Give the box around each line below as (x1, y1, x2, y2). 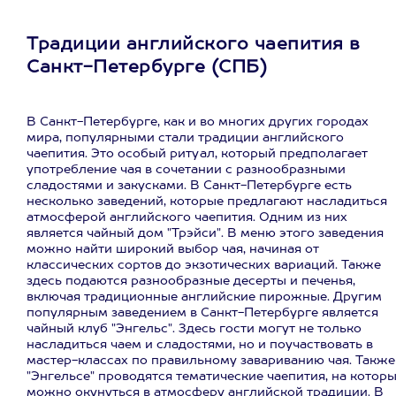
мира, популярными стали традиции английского (27, 132, 344, 144)
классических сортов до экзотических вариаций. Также (27, 259, 381, 271)
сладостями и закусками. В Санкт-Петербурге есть (27, 179, 352, 192)
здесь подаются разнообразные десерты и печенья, (27, 275, 355, 287)
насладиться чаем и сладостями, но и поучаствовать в (27, 339, 373, 351)
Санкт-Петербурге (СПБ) (27, 59, 267, 77)
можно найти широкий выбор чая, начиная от (27, 243, 319, 255)
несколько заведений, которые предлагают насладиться (27, 195, 387, 208)
